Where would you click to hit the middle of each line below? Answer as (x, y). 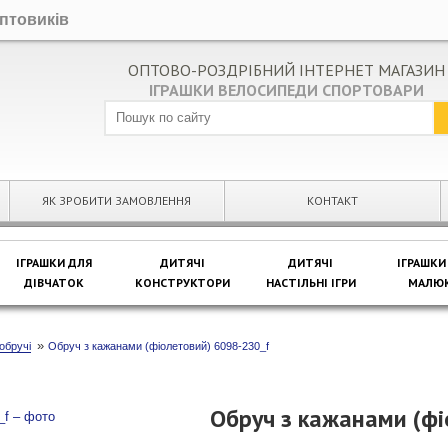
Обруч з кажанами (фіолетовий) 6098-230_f (158, 346)
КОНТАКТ (332, 200)
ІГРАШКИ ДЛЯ (53, 262)
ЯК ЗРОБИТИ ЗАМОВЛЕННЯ (117, 200)
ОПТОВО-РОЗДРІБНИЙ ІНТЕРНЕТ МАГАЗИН (286, 70)
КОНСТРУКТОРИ (182, 282)
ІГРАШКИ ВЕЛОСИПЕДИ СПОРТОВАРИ (286, 90)
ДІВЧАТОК (53, 282)
